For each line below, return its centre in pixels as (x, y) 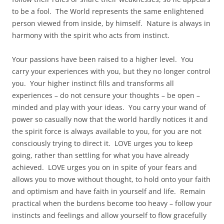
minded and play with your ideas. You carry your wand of (109, 107)
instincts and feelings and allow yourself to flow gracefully (109, 215)
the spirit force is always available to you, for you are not (107, 131)
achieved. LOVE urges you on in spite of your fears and (104, 167)
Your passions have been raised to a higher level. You (103, 59)
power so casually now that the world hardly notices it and (110, 119)
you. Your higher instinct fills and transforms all (93, 83)
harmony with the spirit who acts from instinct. (91, 35)
